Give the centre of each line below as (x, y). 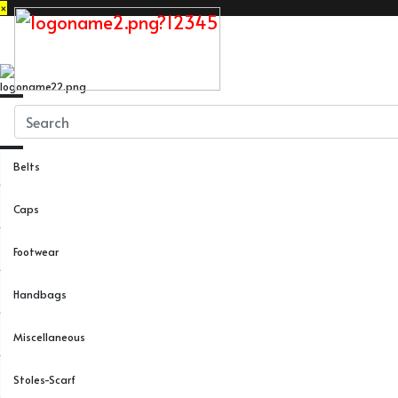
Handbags (40, 294)
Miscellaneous (50, 337)
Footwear (36, 251)
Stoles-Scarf (45, 379)
